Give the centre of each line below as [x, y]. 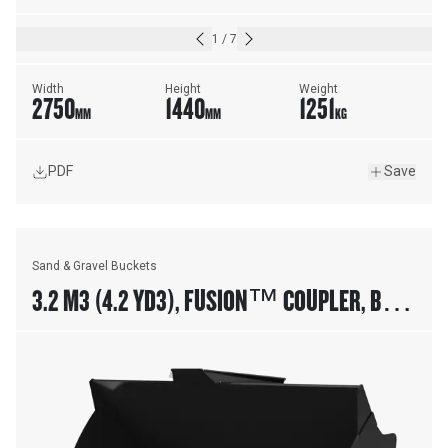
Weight [318, 88]
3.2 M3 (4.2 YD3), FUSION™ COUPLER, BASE [222, 300]
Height [183, 88]
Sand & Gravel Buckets [94, 266]
